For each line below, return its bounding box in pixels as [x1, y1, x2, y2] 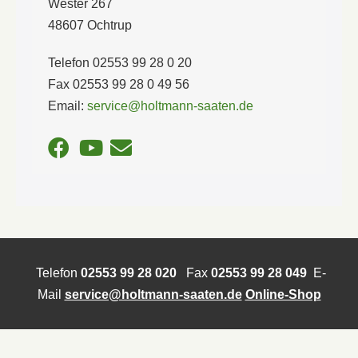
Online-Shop [245, 287, 321, 301]
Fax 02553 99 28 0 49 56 [48, 77, 189, 91]
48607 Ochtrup [48, 18, 132, 32]
